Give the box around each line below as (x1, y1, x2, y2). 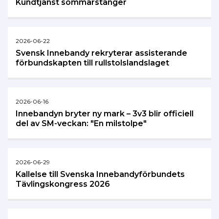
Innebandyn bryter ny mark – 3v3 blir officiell (16, 109, 194, 118)
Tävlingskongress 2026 (16, 179, 110, 189)
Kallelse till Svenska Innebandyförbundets (16, 169, 185, 179)
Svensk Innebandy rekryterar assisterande (16, 48, 187, 58)
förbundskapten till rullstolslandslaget (16, 58, 169, 67)
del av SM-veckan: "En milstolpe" (16, 118, 147, 128)
